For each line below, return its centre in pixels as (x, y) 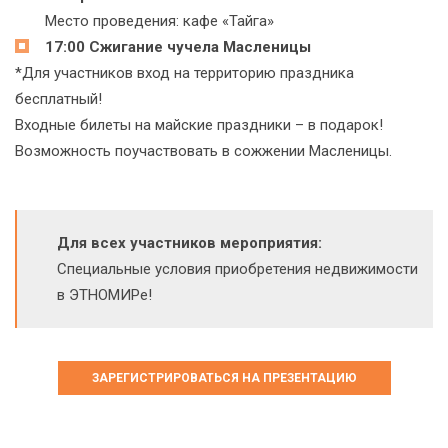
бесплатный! (58, 99)
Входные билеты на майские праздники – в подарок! (199, 125)
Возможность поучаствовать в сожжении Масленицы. (203, 151)
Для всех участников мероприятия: (189, 243)
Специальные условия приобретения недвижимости (237, 269)
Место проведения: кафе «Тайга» (159, 21)
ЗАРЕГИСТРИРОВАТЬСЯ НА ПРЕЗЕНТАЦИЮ (224, 378)
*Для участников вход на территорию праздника (184, 73)
